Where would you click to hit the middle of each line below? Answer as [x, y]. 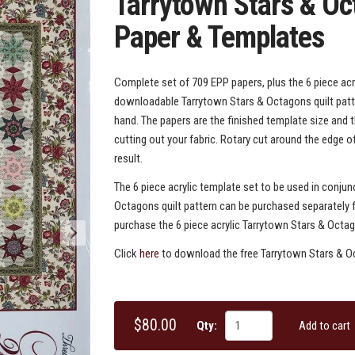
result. [128, 158]
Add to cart [324, 325]
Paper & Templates [219, 37]
